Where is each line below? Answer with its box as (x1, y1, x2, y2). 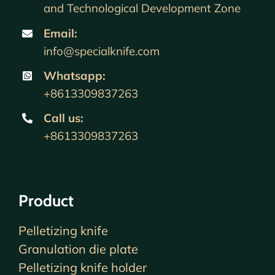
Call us (43, 110, 80, 125)
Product (18, 190, 74, 211)
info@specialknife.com (43, 44, 160, 59)
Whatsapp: (43, 68, 106, 83)
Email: (43, 26, 77, 41)
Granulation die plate (18, 241, 138, 257)
